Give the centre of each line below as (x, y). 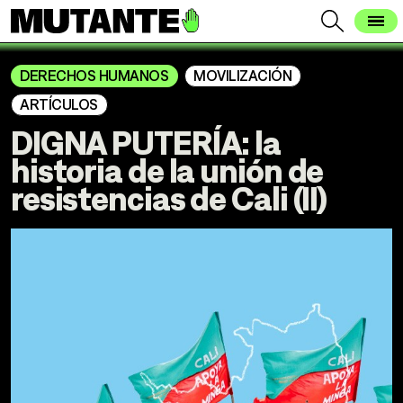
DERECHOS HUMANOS (94, 74)
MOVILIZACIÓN (243, 74)
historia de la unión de (167, 168)
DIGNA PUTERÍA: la (145, 140)
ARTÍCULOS (59, 103)
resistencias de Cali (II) (169, 196)
